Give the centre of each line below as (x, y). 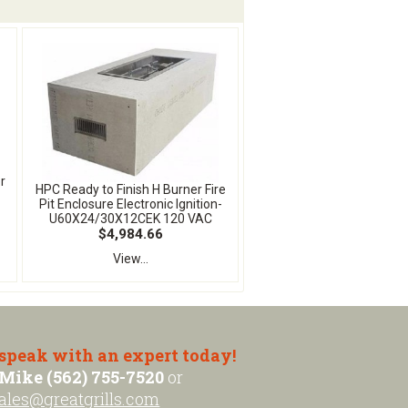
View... (130, 258)
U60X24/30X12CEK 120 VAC (130, 218)
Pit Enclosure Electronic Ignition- (130, 204)
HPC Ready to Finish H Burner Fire (130, 189)
